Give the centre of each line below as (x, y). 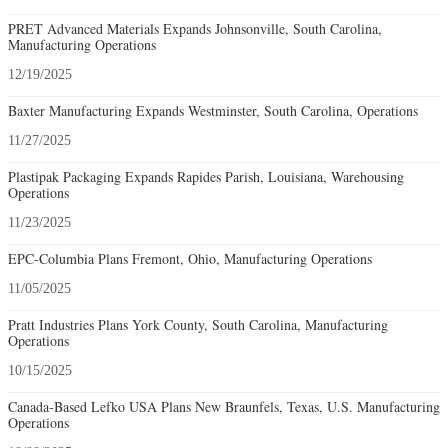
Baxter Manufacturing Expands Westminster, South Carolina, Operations (213, 111)
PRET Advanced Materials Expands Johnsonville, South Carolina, (195, 29)
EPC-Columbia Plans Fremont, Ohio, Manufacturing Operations (190, 259)
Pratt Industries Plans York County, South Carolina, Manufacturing (198, 325)
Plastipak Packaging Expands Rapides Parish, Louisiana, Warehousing (206, 177)
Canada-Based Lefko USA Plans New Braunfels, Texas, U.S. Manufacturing (224, 407)
